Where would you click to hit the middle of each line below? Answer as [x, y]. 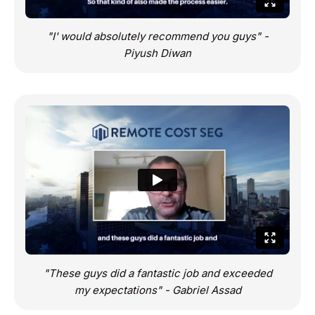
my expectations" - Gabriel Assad [157, 290]
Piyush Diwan [157, 53]
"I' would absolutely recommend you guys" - [157, 37]
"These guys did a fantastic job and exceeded [157, 273]
